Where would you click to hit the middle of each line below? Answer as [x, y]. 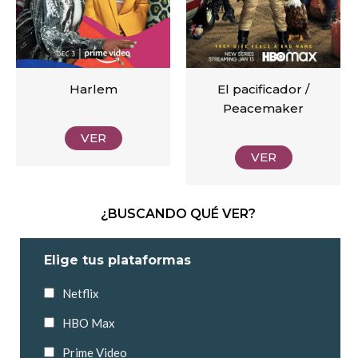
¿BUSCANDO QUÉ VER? [178, 213]
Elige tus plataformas [117, 260]
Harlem [93, 89]
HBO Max [89, 322]
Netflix [81, 293]
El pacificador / [263, 89]
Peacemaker [263, 109]
